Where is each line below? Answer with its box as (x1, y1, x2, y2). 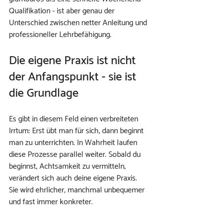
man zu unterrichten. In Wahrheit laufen (9, 136, 139, 149)
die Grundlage (9, 84, 78, 103)
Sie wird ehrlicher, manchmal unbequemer (9, 184, 147, 197)
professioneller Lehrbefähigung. (9, 28, 111, 41)
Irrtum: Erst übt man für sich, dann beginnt (9, 124, 146, 138)
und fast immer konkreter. (9, 195, 93, 209)
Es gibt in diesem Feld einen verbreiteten (9, 112, 140, 126)
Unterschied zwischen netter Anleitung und (9, 16, 149, 30)
